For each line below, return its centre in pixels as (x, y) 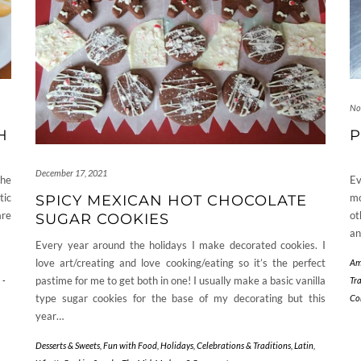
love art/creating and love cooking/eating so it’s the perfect (180, 262)
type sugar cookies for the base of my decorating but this (180, 298)
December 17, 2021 (71, 172)
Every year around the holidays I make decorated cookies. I (180, 245)
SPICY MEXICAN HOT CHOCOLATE (171, 200)
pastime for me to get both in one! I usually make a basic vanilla (180, 280)
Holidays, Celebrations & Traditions (226, 345)
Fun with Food (130, 345)
